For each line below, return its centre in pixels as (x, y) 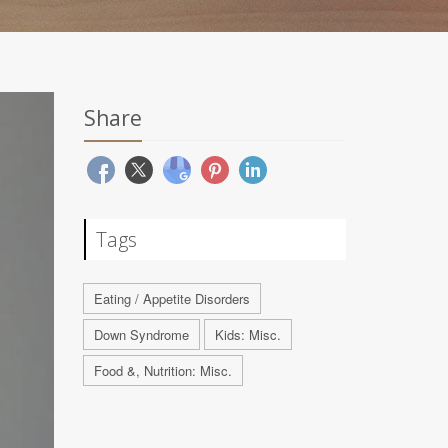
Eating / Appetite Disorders (171, 298)
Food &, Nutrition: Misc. (162, 370)
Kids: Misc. (247, 334)
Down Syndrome (141, 334)
